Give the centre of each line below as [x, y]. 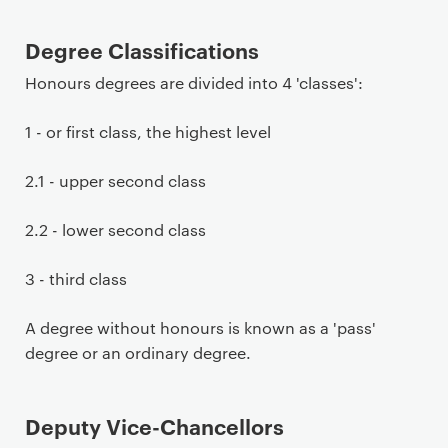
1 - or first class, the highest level [148, 131]
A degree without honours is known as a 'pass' [200, 327]
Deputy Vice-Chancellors [154, 425]
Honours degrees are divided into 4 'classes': [194, 82]
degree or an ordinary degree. [138, 352]
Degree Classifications [142, 49]
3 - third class [76, 278]
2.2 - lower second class [115, 229]
